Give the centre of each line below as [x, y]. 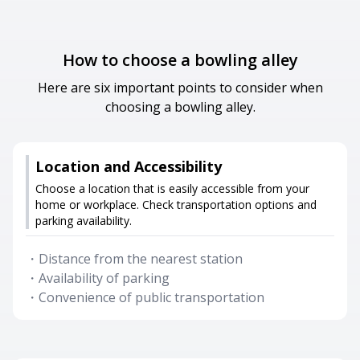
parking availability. [84, 221]
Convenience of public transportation [151, 297]
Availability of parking [104, 278]
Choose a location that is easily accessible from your [172, 188]
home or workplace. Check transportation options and [176, 205]
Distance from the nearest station [141, 259]
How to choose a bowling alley [180, 60]
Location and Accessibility [129, 166]
